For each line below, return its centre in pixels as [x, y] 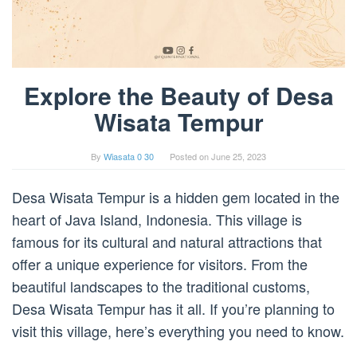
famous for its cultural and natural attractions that [167, 242]
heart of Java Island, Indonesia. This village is [157, 220]
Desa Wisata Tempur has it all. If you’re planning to [173, 309]
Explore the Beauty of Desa [178, 96]
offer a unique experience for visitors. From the [160, 264]
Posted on [190, 157]
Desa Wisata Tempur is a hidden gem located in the [176, 197]
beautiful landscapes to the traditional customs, [161, 286]
